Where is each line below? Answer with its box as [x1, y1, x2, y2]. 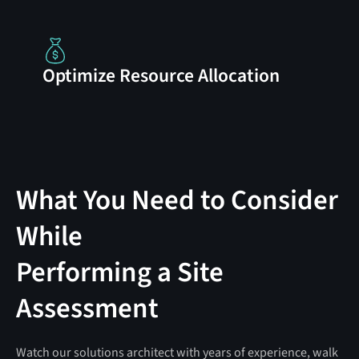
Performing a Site [15, 252, 224, 292]
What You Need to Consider [15, 179, 338, 220]
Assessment [15, 288, 159, 329]
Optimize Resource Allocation [42, 63, 280, 90]
